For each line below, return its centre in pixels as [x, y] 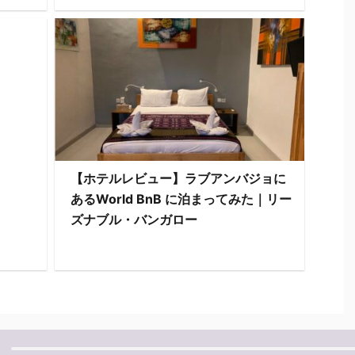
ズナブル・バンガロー [134, 219]
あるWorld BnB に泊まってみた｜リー [181, 199]
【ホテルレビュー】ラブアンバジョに [178, 178]
